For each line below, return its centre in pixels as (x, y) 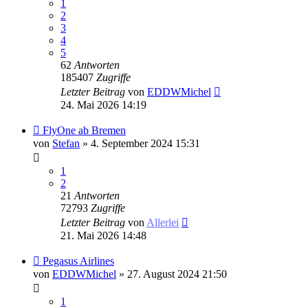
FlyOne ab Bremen (84, 130)
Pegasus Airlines (78, 261)
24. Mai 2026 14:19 (103, 104)
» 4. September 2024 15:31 (140, 143)
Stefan (66, 143)
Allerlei (163, 222)
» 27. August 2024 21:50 (172, 274)
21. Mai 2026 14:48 (103, 235)
